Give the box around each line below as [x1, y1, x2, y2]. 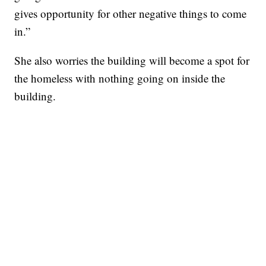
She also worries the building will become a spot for [14, 52, 250, 68]
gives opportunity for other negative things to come [14, 5, 247, 21]
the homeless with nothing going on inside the [14, 70, 226, 85]
